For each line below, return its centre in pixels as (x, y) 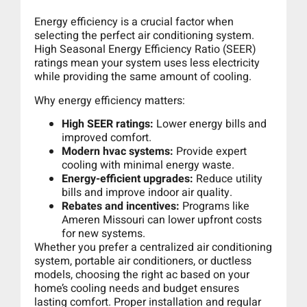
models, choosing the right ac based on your (142, 274)
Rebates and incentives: (121, 206)
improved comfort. (107, 137)
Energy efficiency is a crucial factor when (134, 22)
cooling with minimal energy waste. (148, 165)
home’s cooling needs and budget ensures (137, 288)
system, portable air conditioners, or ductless (143, 261)
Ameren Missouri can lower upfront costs (162, 220)
